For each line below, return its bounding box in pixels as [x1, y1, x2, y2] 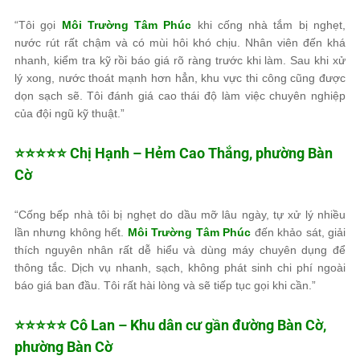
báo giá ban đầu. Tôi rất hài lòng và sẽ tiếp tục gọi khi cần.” [14, 278, 316, 292]
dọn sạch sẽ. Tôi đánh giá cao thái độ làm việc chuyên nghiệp [14, 88, 346, 102]
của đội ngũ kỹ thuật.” [14, 106, 125, 120]
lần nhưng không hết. [14, 225, 128, 239]
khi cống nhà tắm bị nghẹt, [191, 18, 346, 31]
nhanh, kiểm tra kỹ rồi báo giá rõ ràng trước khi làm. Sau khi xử [14, 53, 346, 67]
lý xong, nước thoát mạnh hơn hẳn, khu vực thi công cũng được [14, 71, 346, 84]
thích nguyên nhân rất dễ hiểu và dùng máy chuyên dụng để [14, 243, 346, 256]
